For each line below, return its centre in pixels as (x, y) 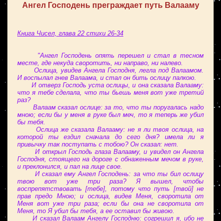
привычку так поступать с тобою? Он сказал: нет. (98, 144)
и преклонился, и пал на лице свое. (70, 166)
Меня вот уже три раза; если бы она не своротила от (110, 203)
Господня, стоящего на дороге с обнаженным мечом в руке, (110, 159)
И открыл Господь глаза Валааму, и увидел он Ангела (110, 152)
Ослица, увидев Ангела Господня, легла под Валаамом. (110, 70)
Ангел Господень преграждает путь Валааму (110, 5)
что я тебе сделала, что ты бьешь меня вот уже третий (110, 92)
